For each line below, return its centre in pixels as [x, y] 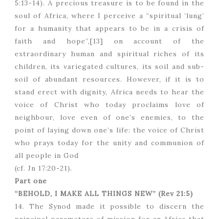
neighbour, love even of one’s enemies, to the [109, 118]
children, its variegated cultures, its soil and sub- [109, 67]
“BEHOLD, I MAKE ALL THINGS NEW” [87, 194]
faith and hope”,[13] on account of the [109, 41]
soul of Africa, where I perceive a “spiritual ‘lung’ [109, 16]
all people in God [47, 156]
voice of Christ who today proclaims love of [109, 105]
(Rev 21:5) [176, 194]
